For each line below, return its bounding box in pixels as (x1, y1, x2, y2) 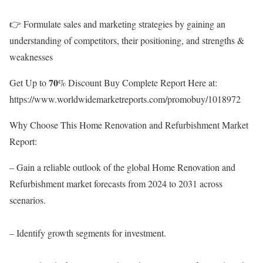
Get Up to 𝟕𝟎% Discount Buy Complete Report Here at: (9, 76, 217, 89)
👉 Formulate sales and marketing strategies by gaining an (9, 18, 225, 31)
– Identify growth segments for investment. (9, 227, 166, 240)
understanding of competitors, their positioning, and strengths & (9, 34, 244, 47)
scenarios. (9, 194, 46, 207)
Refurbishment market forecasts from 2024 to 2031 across (9, 177, 222, 190)
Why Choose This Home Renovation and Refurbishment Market (9, 119, 248, 131)
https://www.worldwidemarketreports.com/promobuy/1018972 (9, 93, 241, 106)
